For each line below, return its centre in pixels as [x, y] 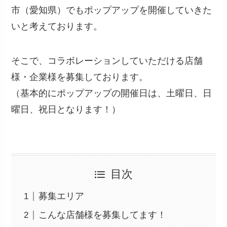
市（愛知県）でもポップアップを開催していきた [112, 10]
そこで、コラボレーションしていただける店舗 [107, 61]
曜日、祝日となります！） [66, 109]
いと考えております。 [57, 26]
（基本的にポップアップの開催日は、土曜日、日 [112, 93]
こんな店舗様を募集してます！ [103, 215]
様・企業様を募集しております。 [80, 77]
